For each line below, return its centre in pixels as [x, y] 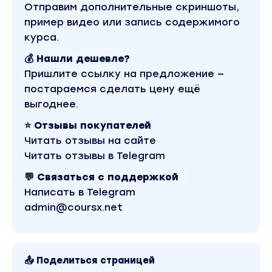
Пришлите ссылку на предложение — [124, 74]
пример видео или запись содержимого [132, 22]
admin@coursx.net [73, 207]
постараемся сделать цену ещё [112, 89]
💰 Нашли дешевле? [77, 59]
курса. [42, 37]
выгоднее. [51, 104]
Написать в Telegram [80, 192]
